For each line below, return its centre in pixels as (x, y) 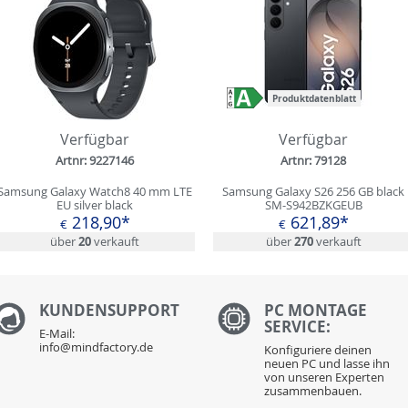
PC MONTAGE (316, 310)
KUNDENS (77, 310)
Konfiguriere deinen (318, 349)
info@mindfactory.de (96, 347)
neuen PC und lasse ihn (327, 363)
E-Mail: (56, 333)
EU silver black (95, 205)
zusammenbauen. (313, 390)
